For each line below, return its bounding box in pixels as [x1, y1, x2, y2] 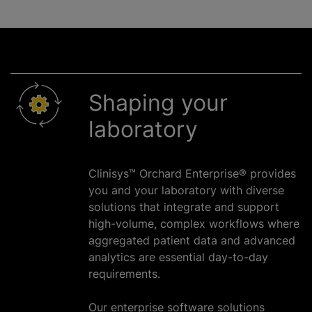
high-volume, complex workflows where [88, 217, 299, 231]
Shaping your [88, 89, 228, 117]
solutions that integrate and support [88, 200, 279, 214]
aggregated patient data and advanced [88, 233, 295, 248]
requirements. [88, 267, 160, 281]
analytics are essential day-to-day [88, 250, 268, 265]
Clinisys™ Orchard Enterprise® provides [88, 166, 296, 181]
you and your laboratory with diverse [88, 183, 284, 198]
